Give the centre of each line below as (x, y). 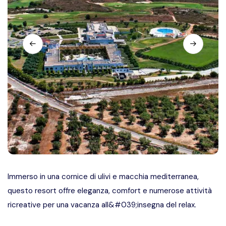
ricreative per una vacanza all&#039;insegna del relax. (102, 205)
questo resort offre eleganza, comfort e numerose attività (110, 191)
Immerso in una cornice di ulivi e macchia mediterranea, (103, 177)
